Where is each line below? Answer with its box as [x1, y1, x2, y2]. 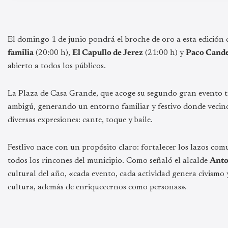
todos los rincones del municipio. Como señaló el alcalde [8, 156, 210, 165]
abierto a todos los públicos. [8, 62, 106, 70]
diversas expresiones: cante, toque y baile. [8, 116, 153, 124]
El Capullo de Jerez [72, 48, 143, 57]
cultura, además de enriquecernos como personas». [8, 183, 187, 191]
